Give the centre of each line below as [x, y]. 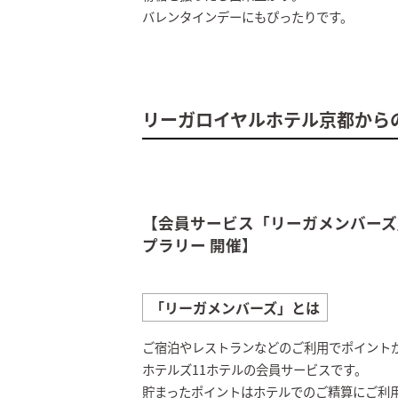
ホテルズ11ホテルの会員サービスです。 [255, 370]
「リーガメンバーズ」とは [235, 307]
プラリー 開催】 [200, 245]
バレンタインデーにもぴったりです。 [247, 16]
